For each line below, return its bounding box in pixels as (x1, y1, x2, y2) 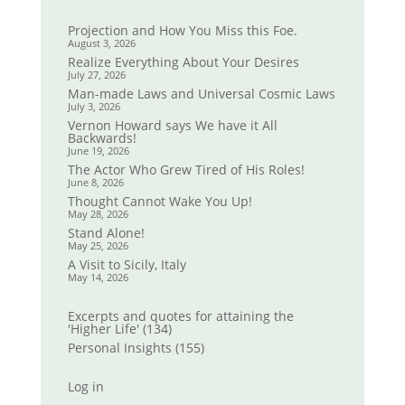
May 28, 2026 (67, 207, 128, 221)
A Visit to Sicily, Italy (67, 256, 186, 274)
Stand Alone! (67, 224, 145, 242)
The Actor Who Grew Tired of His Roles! (67, 161, 305, 179)
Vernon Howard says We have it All (67, 117, 278, 135)
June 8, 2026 (67, 175, 124, 190)
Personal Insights (67, 339, 172, 357)
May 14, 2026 (67, 270, 128, 285)
